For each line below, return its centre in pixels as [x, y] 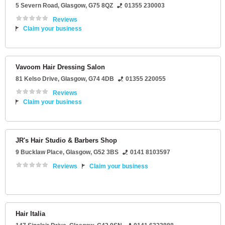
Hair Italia [30, 214]
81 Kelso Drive [37, 79]
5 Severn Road [37, 6]
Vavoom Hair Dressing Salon [60, 67]
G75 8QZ [101, 6]
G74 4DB [101, 79]
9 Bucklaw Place [39, 152]
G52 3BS [106, 152]
